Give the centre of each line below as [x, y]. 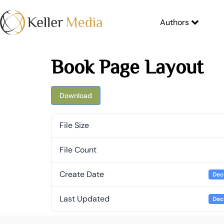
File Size [74, 125]
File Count [78, 150]
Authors [174, 22]
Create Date [82, 174]
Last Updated [84, 199]
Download [76, 95]
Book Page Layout [127, 66]
